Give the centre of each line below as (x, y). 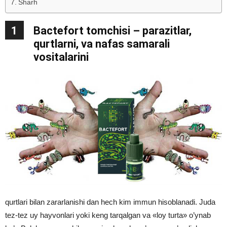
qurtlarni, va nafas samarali (102, 44)
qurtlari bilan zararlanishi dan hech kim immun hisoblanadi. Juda (110, 202)
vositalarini (61, 57)
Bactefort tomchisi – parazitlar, (112, 31)
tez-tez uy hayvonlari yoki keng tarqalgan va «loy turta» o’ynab (108, 215)
